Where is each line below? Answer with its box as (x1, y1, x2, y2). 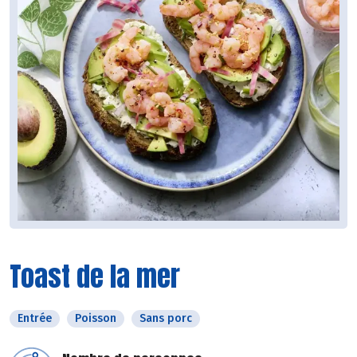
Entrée (18, 312, 52, 326)
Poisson (75, 312, 116, 326)
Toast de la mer (10, 256, 180, 297)
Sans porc (139, 312, 192, 326)
